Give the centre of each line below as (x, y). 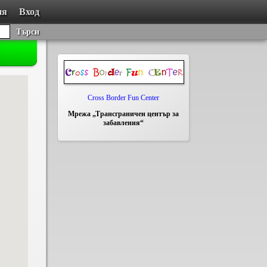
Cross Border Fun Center (123, 98)
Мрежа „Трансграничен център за (123, 114)
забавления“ (123, 123)
